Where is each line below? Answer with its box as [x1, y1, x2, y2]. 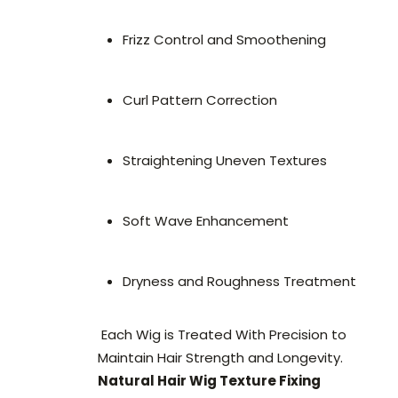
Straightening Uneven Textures [123, 151, 327, 171]
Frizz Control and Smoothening [123, 30, 326, 50]
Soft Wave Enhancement [123, 211, 289, 231]
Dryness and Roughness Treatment [123, 272, 356, 291]
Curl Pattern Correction [123, 91, 277, 110]
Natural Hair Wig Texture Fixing [98, 371, 321, 391]
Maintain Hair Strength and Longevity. [98, 348, 343, 368]
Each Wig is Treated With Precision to [98, 325, 346, 345]
